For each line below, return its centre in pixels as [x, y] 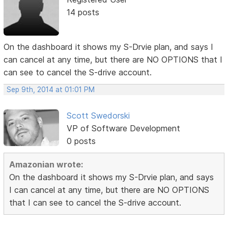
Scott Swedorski [98, 116]
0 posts [81, 141]
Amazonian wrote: [46, 165]
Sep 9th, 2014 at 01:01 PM [51, 90]
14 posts [83, 12]
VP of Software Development [123, 129]
